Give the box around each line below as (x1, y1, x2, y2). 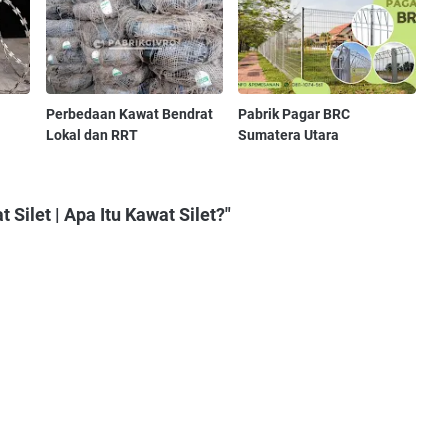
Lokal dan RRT (45, 127, 138, 144)
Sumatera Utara (238, 127, 340, 144)
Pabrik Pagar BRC (238, 106, 351, 123)
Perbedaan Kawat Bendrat (45, 106, 213, 123)
